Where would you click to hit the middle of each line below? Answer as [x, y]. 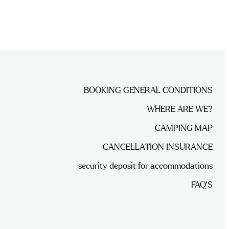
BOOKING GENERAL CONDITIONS [148, 90]
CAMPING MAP [184, 128]
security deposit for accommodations [146, 166]
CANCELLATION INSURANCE [158, 147]
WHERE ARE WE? [180, 109]
